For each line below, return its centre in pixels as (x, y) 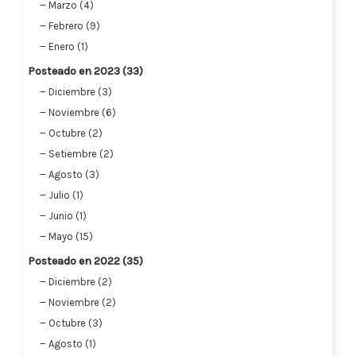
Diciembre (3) (80, 91)
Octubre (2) (75, 133)
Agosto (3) (74, 174)
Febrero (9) (74, 25)
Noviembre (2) (82, 302)
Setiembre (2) (81, 153)
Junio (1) (68, 215)
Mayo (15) (71, 236)
